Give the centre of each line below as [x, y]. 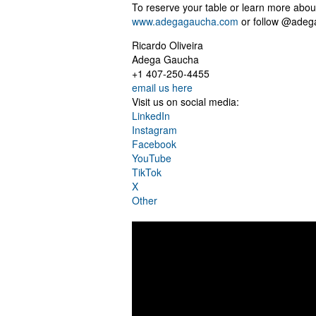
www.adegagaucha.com [185, 22]
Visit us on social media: [186, 102]
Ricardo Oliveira [168, 45]
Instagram [154, 130]
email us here [162, 88]
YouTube [152, 158]
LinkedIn [151, 116]
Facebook [154, 144]
